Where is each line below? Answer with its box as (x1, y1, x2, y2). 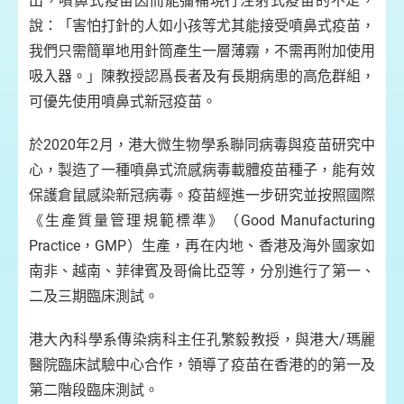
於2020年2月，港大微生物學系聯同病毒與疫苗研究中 (29, 136, 375, 153)
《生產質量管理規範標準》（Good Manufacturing (29, 212, 375, 229)
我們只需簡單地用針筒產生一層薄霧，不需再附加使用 (29, 42, 375, 60)
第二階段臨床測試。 (29, 381, 159, 399)
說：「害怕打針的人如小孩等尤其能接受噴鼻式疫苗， (29, 17, 375, 34)
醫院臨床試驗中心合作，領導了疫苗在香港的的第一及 (29, 356, 375, 373)
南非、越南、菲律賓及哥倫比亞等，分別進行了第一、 (29, 262, 375, 280)
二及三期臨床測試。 (29, 288, 159, 305)
